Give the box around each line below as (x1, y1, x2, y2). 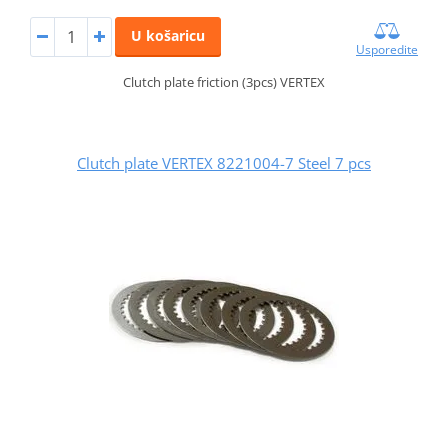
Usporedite (356, 41, 419, 59)
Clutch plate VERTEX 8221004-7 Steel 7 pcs (77, 153, 371, 174)
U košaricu (130, 26, 205, 46)
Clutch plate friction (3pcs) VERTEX (123, 73, 325, 92)
